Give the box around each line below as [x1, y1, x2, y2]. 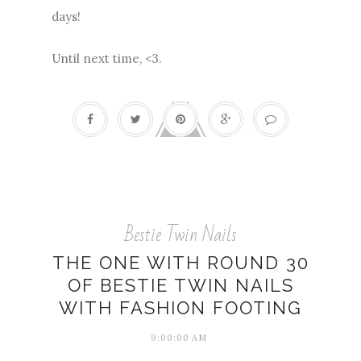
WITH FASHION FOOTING [59, 297, 302, 318]
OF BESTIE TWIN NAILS [67, 274, 294, 296]
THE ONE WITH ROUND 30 [52, 251, 309, 273]
